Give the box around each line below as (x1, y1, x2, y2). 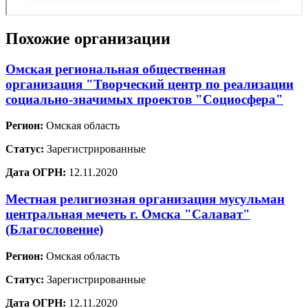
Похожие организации (5, 29, 170, 47)
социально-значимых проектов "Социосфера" (5, 91, 283, 107)
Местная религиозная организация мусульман (5, 192, 285, 207)
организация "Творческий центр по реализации (5, 76, 294, 91)
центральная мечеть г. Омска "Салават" (5, 207, 250, 222)
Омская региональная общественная (5, 61, 225, 76)
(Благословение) (5, 222, 103, 237)
